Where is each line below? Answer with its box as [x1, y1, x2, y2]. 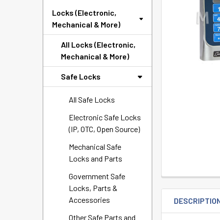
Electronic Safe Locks [69, 112, 141, 122]
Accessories [69, 195, 110, 204]
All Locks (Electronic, [61, 40, 136, 49]
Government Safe [69, 171, 125, 181]
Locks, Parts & [69, 183, 117, 192]
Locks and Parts [69, 154, 122, 163]
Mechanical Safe [69, 142, 121, 151]
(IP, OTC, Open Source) [69, 124, 140, 134]
